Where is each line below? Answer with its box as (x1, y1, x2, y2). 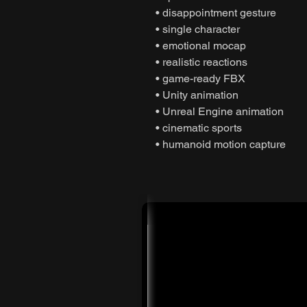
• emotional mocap (156, 38, 246, 52)
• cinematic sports (156, 121, 242, 134)
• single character (156, 22, 240, 36)
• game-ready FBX (156, 71, 245, 85)
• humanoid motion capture (156, 137, 286, 151)
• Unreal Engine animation (156, 104, 284, 118)
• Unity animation (156, 88, 238, 101)
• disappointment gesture (156, 5, 276, 19)
